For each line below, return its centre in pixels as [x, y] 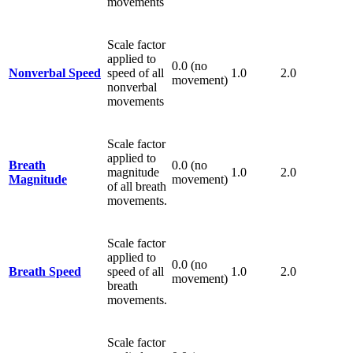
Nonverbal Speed [55, 72]
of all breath [137, 186]
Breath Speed [45, 271]
